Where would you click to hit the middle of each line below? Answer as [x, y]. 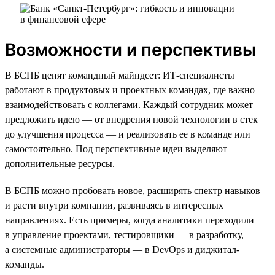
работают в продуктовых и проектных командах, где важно [130, 90]
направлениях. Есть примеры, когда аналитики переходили [130, 220]
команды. [25, 264]
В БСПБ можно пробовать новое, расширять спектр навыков [133, 190]
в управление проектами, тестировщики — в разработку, [124, 234]
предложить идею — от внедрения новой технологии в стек [131, 119]
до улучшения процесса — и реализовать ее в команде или [128, 134]
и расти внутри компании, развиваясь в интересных [114, 205]
